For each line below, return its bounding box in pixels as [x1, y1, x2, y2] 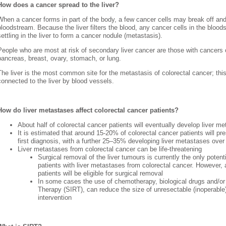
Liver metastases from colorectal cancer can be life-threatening [18, 145, 202, 153]
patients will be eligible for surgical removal [38, 169, 163, 178]
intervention [38, 194, 72, 202]
